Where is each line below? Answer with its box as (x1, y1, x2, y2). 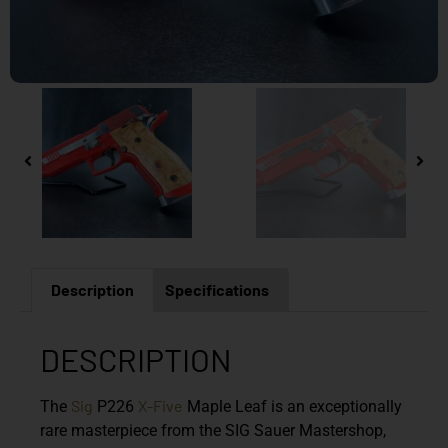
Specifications (164, 279, 269, 299)
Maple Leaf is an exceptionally (183, 396, 402, 416)
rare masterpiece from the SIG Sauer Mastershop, (40, 420, 386, 440)
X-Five (138, 395, 183, 415)
